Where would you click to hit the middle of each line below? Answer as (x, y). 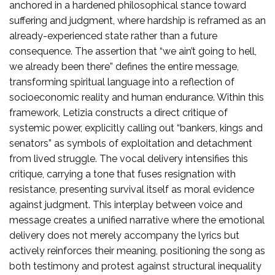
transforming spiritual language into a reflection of (122, 82)
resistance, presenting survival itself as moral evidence (132, 189)
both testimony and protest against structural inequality (135, 266)
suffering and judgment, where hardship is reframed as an (137, 20)
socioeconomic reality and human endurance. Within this (137, 97)
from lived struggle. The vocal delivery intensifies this (129, 158)
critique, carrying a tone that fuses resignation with (122, 174)
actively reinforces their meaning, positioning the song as (137, 250)
